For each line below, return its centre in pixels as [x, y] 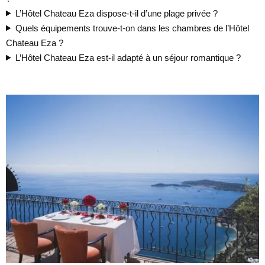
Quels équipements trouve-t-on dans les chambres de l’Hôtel [132, 28]
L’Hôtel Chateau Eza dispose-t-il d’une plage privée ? [116, 13]
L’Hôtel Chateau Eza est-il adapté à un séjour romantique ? [128, 57]
